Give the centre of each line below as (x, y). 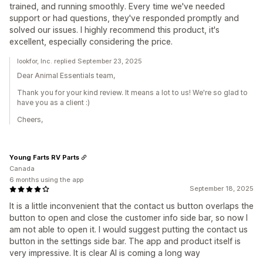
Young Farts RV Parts (44, 157)
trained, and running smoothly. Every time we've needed (117, 6)
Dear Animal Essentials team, (66, 75)
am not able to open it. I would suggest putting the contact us (129, 229)
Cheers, (30, 119)
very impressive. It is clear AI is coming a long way (105, 253)
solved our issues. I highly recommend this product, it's (114, 30)
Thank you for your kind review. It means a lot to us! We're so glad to (132, 92)
